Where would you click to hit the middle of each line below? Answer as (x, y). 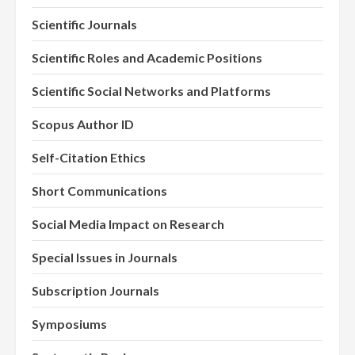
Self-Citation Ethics (89, 158)
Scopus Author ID (83, 124)
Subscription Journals (95, 291)
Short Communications (99, 191)
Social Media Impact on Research (128, 224)
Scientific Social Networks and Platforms (151, 91)
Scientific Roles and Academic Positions (147, 58)
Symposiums (69, 324)
